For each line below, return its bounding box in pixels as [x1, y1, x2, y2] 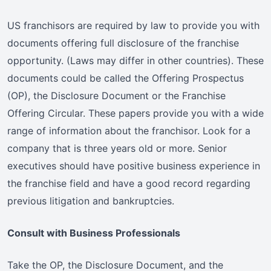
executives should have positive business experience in [7, 160, 260, 172]
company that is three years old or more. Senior [7, 142, 227, 155]
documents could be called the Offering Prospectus [7, 72, 244, 85]
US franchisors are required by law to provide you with [7, 19, 260, 32]
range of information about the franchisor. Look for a [7, 125, 250, 137]
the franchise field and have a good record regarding [7, 177, 250, 190]
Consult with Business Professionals [7, 227, 180, 240]
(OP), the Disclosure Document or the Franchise [7, 90, 226, 102]
